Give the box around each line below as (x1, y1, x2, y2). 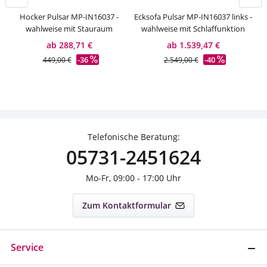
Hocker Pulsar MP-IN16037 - (20, 11, 119, 22)
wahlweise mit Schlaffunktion (141, 23, 245, 34)
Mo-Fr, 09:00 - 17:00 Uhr (86, 172, 181, 184)
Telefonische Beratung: (87, 131, 180, 142)
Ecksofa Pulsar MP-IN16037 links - (134, 11, 252, 22)
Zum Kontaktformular (82, 200, 171, 211)
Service (11, 241, 44, 254)
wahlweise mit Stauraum (26, 23, 113, 34)
